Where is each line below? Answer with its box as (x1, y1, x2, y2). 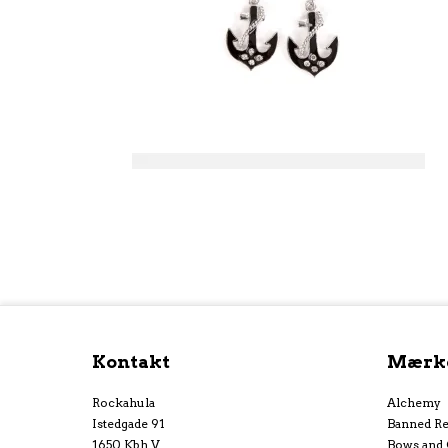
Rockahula (92, 394, 155, 410)
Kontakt (92, 350, 170, 372)
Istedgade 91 (92, 415, 165, 431)
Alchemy (387, 394, 441, 410)
